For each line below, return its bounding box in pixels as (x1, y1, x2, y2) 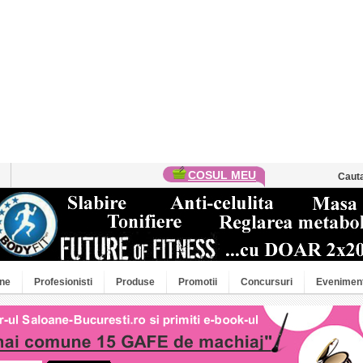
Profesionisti (34, 276, 92, 288)
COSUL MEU (188, 169, 256, 181)
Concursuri (241, 276, 293, 288)
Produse (116, 276, 155, 288)
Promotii (178, 276, 217, 288)
